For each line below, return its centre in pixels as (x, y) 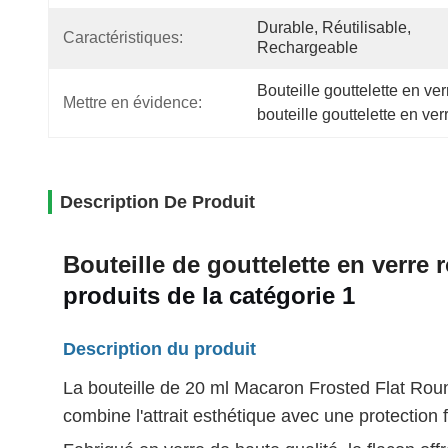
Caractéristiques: (123, 37)
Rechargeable (307, 47)
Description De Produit (157, 202)
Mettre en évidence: (132, 102)
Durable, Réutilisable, (334, 27)
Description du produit (159, 349)
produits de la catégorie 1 (209, 295)
